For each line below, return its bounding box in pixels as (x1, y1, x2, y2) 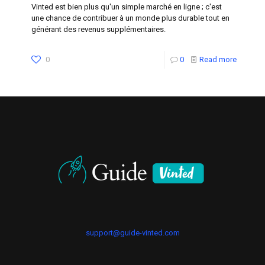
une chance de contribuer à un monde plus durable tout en (31, 13, 230, 22)
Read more (199, 54, 237, 64)
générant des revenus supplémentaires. (31, 24, 166, 34)
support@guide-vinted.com (85, 228, 180, 237)
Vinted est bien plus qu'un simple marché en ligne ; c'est (31, 2, 222, 11)
